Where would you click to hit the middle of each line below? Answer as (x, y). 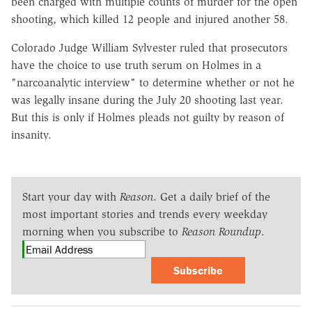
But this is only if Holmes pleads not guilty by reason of (148, 117)
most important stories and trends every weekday (145, 214)
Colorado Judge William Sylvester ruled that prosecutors (149, 47)
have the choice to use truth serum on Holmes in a (136, 65)
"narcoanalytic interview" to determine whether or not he (153, 82)
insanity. (31, 134)
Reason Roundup (221, 231)
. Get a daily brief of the (212, 196)
